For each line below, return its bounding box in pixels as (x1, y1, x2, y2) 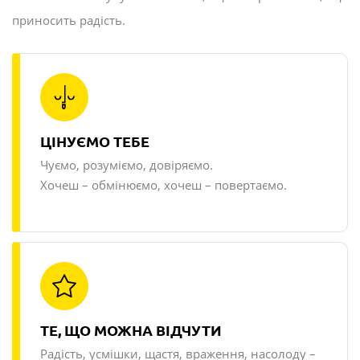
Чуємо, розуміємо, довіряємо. (40, 157, 213, 174)
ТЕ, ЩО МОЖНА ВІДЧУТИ (40, 322, 222, 339)
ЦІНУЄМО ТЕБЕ (40, 133, 149, 150)
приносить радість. (12, 12, 125, 29)
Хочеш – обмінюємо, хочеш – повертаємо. (40, 177, 287, 194)
